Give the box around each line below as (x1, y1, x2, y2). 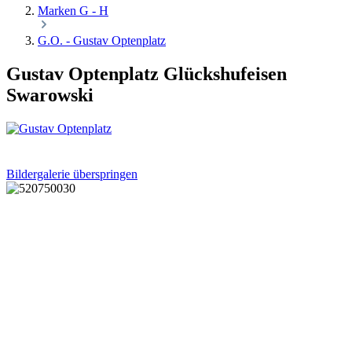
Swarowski (6, 85, 93, 106)
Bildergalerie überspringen (6, 167, 137, 181)
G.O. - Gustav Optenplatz (38, 34, 166, 48)
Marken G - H (38, 4, 108, 18)
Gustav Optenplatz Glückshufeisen (6, 64, 287, 85)
